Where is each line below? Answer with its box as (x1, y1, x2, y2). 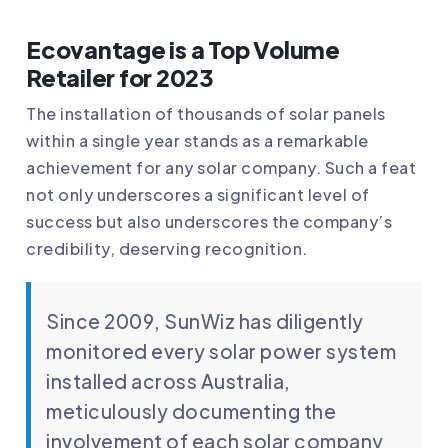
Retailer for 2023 (26, 63, 215, 93)
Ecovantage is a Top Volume (26, 35, 340, 65)
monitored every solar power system (46, 339, 396, 364)
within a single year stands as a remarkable (26, 130, 369, 152)
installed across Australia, (46, 369, 291, 394)
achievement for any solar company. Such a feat (26, 157, 416, 179)
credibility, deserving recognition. (26, 238, 308, 260)
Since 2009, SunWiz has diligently (46, 309, 364, 334)
